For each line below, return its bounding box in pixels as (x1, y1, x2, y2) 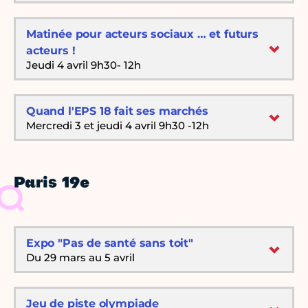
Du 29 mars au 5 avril (26, 251, 135, 265)
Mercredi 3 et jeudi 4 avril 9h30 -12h (26, 119, 209, 133)
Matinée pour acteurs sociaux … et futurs (26, 27, 258, 41)
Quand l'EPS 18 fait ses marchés (26, 104, 208, 118)
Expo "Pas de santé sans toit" (26, 236, 193, 250)
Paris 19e (14, 176, 89, 192)
